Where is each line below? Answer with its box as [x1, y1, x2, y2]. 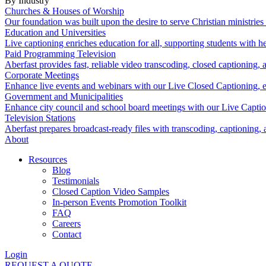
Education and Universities [5, 27, 106, 37]
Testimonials [52, 176, 99, 186]
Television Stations [5, 113, 75, 123]
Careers [52, 218, 81, 229]
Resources [28, 154, 67, 164]
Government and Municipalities [5, 91, 123, 102]
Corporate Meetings [5, 70, 79, 80]
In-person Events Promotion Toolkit [52, 197, 186, 207]
